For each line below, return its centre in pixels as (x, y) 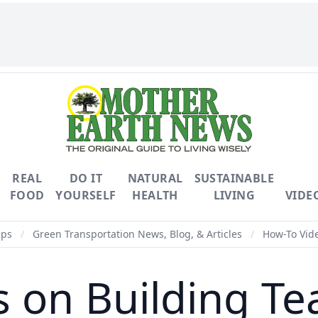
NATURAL (155, 178)
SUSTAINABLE (234, 178)
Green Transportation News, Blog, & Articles (137, 234)
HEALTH (155, 195)
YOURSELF (86, 195)
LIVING (234, 195)
